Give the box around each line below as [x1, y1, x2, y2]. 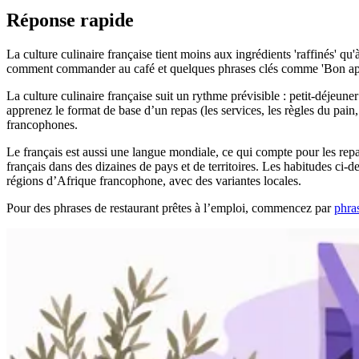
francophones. [6, 117, 78, 131]
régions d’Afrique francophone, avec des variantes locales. [6, 173, 301, 188]
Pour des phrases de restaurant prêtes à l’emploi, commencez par [6, 200, 334, 215]
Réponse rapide [6, 9, 134, 30]
